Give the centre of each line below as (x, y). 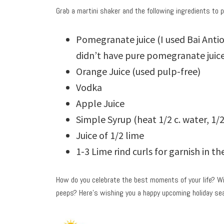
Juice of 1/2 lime (110, 135)
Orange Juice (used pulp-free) (138, 71)
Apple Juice (100, 103)
